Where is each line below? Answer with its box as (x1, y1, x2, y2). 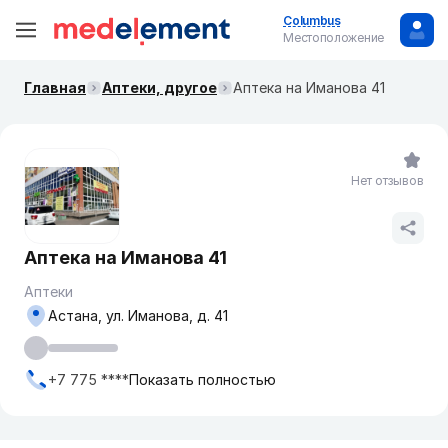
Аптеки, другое (102, 79, 217, 96)
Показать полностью (129, 371, 276, 388)
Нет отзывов (351, 173, 424, 188)
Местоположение (283, 30, 384, 45)
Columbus (283, 13, 341, 28)
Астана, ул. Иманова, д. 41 (48, 307, 228, 324)
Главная (24, 79, 86, 96)
